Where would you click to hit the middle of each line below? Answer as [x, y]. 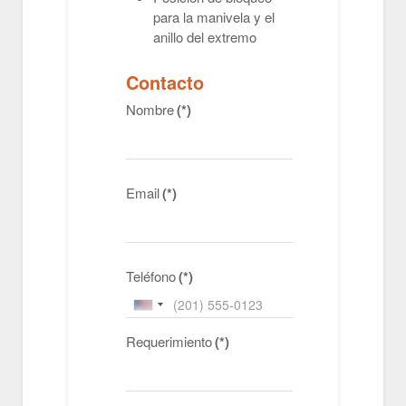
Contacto [165, 82]
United [162, 309]
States [162, 329]
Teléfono [151, 276]
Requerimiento [169, 341]
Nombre [150, 109]
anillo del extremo [205, 37]
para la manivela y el [214, 17]
